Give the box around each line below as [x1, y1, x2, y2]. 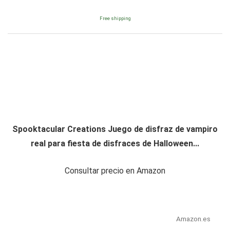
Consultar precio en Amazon [65, 166, 165, 176]
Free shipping [99, 15, 131, 22]
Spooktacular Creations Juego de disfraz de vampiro [12, 124, 218, 135]
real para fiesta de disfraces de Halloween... [31, 139, 199, 149]
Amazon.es [176, 215, 210, 223]
